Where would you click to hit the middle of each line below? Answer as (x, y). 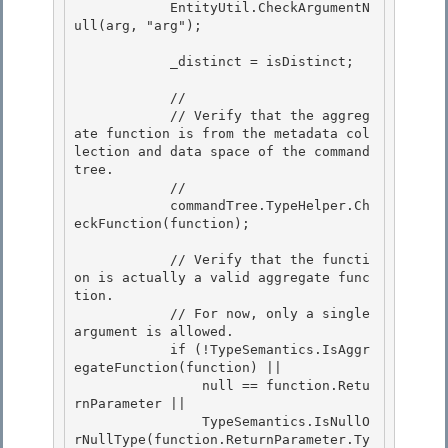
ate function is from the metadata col (222, 134)
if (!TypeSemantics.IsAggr (122, 350)
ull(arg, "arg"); (138, 26)
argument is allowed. (158, 332)
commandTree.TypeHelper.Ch (122, 206)
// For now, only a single (122, 314)
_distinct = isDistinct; (122, 62)
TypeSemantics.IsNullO (138, 422)
